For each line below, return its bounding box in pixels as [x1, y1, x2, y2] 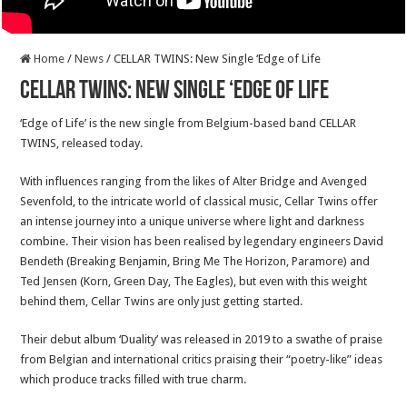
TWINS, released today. [20, 135, 144, 150]
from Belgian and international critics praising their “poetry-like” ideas [20, 352, 383, 366]
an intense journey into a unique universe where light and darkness [20, 213, 365, 228]
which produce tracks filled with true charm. [20, 372, 247, 386]
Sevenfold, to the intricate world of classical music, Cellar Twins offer [20, 194, 379, 208]
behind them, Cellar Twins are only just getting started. [20, 293, 303, 308]
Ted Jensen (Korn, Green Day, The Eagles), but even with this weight [20, 273, 368, 288]
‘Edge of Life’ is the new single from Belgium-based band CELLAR [20, 115, 357, 130]
